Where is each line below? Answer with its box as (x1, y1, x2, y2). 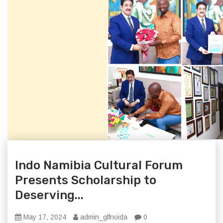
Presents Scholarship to (15, 173, 156, 187)
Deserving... (15, 188, 84, 202)
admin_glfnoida (78, 213, 127, 221)
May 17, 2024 (21, 213, 66, 221)
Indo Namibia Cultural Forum (15, 158, 183, 172)
